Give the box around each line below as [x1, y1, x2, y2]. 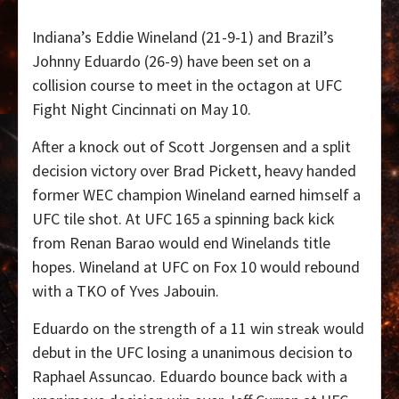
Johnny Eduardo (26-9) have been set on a [32, 51, 311, 72]
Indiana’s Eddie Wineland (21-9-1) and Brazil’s [32, 27, 334, 48]
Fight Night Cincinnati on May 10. [32, 99, 251, 120]
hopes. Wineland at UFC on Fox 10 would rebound [32, 256, 360, 278]
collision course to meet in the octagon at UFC [32, 75, 342, 96]
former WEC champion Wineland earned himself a [32, 184, 361, 206]
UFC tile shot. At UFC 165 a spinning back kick [32, 208, 335, 230]
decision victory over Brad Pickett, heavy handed [32, 160, 356, 182]
